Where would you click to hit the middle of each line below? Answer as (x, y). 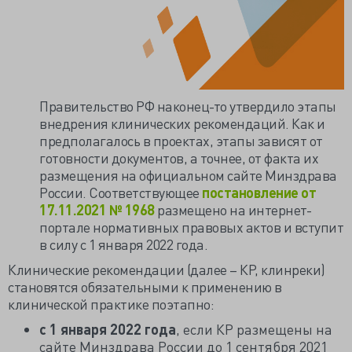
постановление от (259, 192)
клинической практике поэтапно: (111, 304)
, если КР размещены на (254, 329)
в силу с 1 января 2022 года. (123, 244)
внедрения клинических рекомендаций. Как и (182, 123)
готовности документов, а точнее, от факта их (179, 158)
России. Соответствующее (121, 192)
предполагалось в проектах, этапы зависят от (181, 140)
